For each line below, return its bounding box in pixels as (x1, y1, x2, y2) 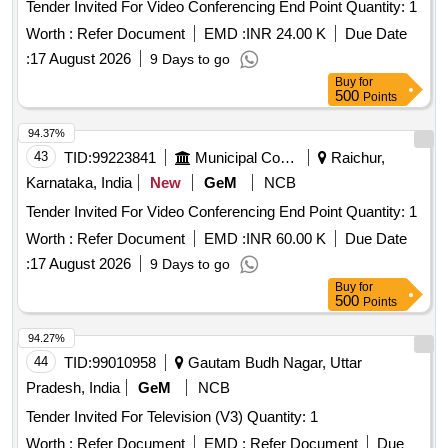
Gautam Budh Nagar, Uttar (184, 354, 362, 372)
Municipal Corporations (280, 149, 295, 167)
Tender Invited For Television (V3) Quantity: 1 (247, 408, 318, 426)
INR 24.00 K (246, 25, 326, 43)
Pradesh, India (26, 379, 120, 397)
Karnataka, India (26, 174, 132, 192)
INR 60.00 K (246, 230, 326, 248)
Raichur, (327, 149, 385, 167)
